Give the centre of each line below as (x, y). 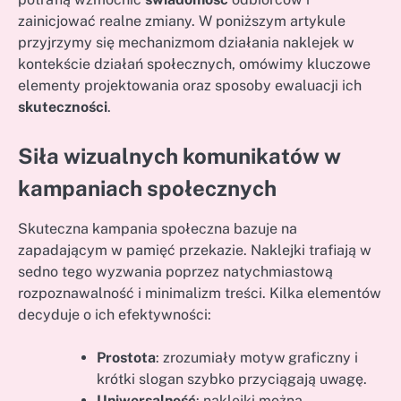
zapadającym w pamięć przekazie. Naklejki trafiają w (195, 251)
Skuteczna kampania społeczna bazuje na (158, 229)
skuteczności (63, 107)
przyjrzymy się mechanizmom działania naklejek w (186, 43)
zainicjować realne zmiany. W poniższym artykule (182, 21)
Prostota (126, 358)
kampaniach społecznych (147, 188)
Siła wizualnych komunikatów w (179, 156)
